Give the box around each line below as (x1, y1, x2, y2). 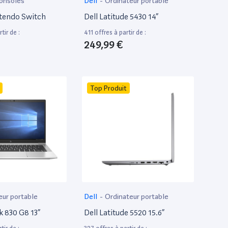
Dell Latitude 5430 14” (84, 11, 158, 21)
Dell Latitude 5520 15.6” (84, 207, 164, 217)
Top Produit (90, 83, 127, 92)
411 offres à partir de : (84, 28, 146, 36)
